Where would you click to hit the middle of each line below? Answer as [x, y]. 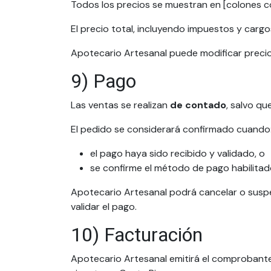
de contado [198, 105]
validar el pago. [104, 207]
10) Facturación [137, 235]
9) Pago [103, 81]
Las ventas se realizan [120, 105]
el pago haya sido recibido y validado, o [178, 153]
